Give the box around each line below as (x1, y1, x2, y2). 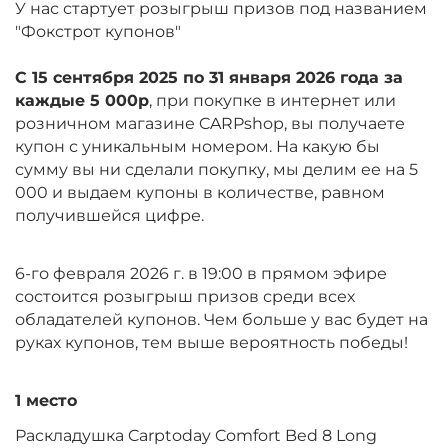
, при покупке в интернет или (149, 91, 396, 111)
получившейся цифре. (15, 206, 204, 226)
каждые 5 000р (15, 91, 149, 111)
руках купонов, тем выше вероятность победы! (15, 333, 408, 353)
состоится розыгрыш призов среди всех (15, 287, 355, 307)
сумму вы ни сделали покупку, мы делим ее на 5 (15, 160, 418, 180)
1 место (15, 391, 77, 411)
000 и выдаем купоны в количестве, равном (15, 183, 385, 203)
